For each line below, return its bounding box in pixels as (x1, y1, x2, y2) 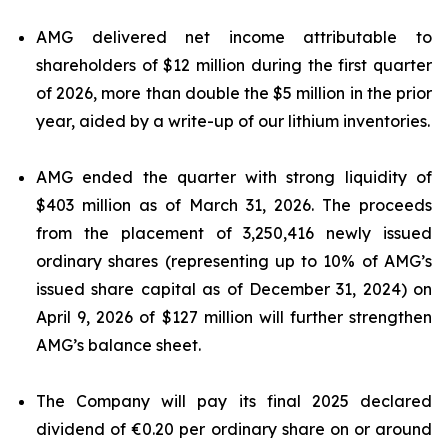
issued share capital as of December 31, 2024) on (36, 279, 432, 299)
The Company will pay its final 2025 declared (36, 391, 432, 411)
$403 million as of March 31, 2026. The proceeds (36, 195, 432, 215)
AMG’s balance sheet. (36, 335, 201, 355)
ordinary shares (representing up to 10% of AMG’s (36, 251, 432, 271)
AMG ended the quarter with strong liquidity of (36, 167, 432, 187)
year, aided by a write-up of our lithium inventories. (36, 111, 430, 131)
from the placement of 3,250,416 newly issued (36, 223, 432, 243)
